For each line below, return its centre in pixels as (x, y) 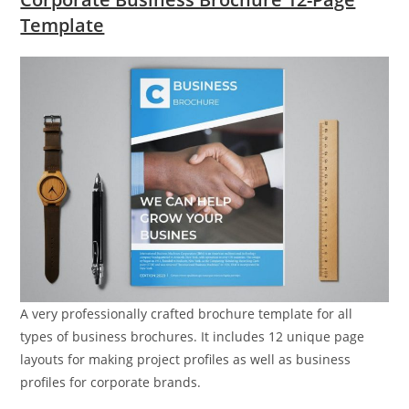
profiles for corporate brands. (111, 383)
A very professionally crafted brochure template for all (187, 314)
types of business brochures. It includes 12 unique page (193, 337)
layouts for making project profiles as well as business (186, 360)
